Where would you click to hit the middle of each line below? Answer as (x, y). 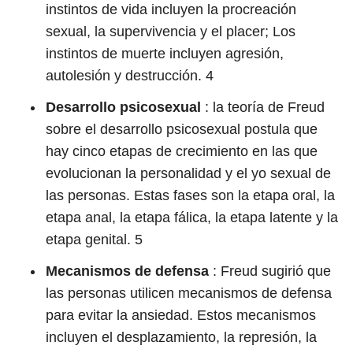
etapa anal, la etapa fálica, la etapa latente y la (192, 217)
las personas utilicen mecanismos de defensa (189, 293)
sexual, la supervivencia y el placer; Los (171, 32)
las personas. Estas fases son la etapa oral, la (190, 195)
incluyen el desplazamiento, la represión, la (181, 337)
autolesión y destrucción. (126, 76)
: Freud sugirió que (270, 271)
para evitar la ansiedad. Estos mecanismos (181, 315)
